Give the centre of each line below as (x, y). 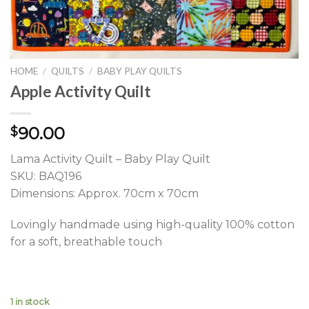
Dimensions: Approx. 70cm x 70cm (104, 193)
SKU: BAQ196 (46, 176)
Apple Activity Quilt (81, 91)
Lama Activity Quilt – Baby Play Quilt (110, 159)
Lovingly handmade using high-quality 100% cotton (152, 225)
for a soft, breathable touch (86, 242)
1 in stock (30, 301)
